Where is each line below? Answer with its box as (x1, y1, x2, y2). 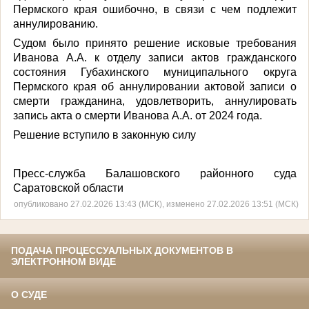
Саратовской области (12, 181, 123, 194)
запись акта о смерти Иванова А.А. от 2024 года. (12, 109, 262, 121)
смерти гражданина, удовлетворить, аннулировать (12, 94, 297, 107)
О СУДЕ (11, 289, 47, 301)
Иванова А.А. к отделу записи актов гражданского (12, 51, 297, 63)
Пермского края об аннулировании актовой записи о (12, 80, 297, 92)
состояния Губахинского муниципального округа (12, 66, 297, 78)
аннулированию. (12, 17, 98, 30)
